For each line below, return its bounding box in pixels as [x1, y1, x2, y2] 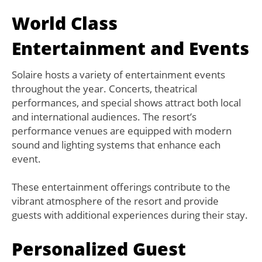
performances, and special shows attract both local [12, 96, 241, 110]
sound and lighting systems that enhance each [12, 138, 220, 152]
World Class [12, 11, 118, 36]
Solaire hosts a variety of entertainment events [12, 68, 225, 82]
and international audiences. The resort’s [12, 110, 196, 124]
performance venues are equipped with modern [12, 124, 232, 138]
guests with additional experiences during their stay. [12, 208, 248, 222]
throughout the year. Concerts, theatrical [12, 82, 197, 96]
